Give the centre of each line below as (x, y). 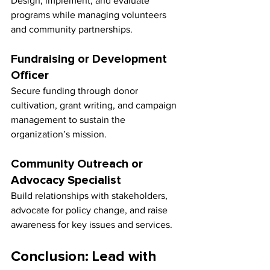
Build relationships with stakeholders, (90, 196)
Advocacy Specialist (66, 181)
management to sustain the (69, 120)
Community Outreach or (78, 164)
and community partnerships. (72, 30)
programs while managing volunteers (90, 15)
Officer (30, 76)
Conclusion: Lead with (86, 257)
